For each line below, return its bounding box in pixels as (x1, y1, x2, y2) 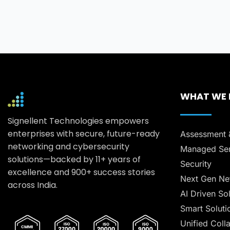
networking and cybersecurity (8, 140, 129, 152)
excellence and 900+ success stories (8, 166, 155, 178)
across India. (8, 179, 57, 191)
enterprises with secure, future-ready (8, 127, 160, 140)
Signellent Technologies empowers (8, 114, 149, 127)
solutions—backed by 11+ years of (8, 153, 141, 165)
